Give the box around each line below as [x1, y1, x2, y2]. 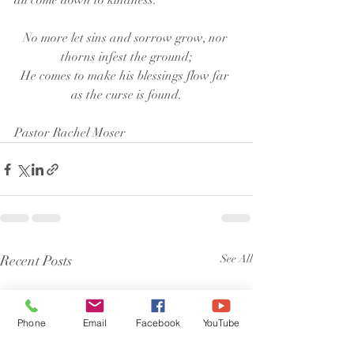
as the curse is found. [71, 87, 182, 103]
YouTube [202, 316, 240, 329]
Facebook [135, 316, 181, 329]
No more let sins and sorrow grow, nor [22, 30, 231, 46]
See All [220, 252, 253, 265]
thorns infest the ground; [61, 49, 192, 65]
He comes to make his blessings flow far [21, 68, 232, 84]
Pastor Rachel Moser [14, 125, 126, 141]
